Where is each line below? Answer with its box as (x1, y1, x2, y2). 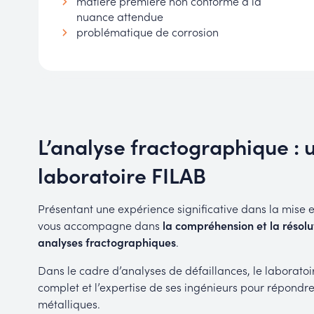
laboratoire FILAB (37, 160, 206, 190)
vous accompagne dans (37, 217, 163, 233)
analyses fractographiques (37, 234, 176, 250)
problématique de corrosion (76, 24, 219, 40)
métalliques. (37, 296, 103, 312)
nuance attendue (76, 8, 163, 25)
